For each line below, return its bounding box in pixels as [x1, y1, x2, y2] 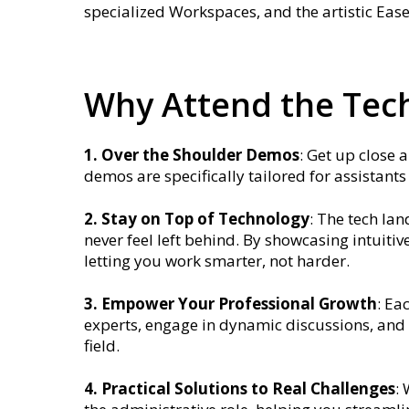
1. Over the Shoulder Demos [84, 143, 299, 165]
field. [84, 334, 120, 356]
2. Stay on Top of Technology [84, 207, 309, 229]
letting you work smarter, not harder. [84, 249, 350, 271]
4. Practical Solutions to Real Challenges [84, 377, 395, 399]
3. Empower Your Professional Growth [84, 292, 377, 314]
